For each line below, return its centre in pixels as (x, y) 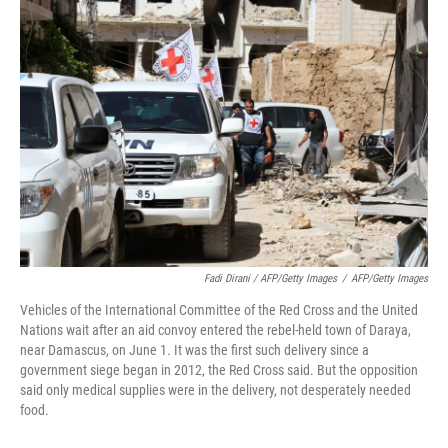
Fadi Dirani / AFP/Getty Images (270, 279)
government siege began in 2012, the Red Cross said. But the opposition (219, 370)
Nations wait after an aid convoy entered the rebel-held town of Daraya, (215, 330)
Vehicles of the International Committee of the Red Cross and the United (219, 310)
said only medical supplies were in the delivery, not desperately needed (215, 390)
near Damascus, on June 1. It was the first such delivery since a (194, 350)
